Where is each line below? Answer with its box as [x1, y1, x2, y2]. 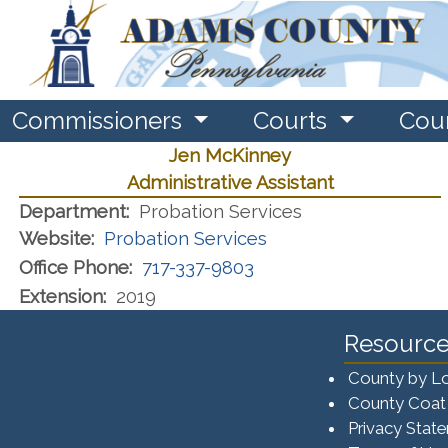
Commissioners [12, 105, 188, 135]
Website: [19, 227, 94, 249]
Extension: [19, 285, 106, 307]
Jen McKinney [169, 144, 291, 166]
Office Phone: [19, 256, 132, 278]
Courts [253, 105, 334, 135]
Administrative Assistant [126, 171, 334, 193]
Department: [19, 200, 129, 222]
